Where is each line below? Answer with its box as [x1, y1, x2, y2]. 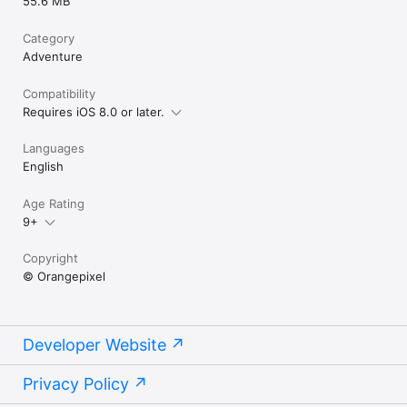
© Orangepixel [23, 268, 105, 283]
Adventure [23, 48, 83, 64]
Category [23, 30, 74, 45]
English [23, 158, 64, 174]
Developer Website [23, 334, 166, 354]
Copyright [23, 250, 78, 265]
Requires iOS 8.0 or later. [23, 104, 164, 119]
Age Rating [23, 195, 84, 211]
